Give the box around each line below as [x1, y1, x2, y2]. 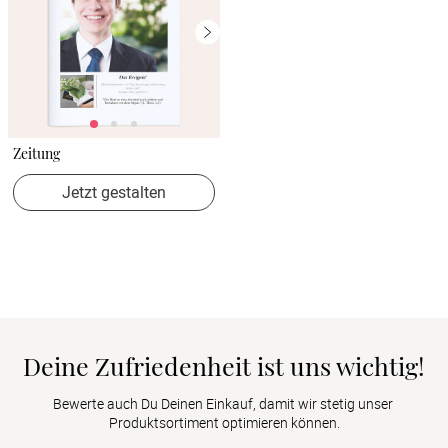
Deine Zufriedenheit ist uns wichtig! [23, 348, 425, 382]
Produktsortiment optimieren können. [108, 413, 340, 433]
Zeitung [13, 143, 60, 163]
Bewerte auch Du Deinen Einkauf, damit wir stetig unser [52, 394, 393, 414]
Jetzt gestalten [62, 180, 166, 203]
